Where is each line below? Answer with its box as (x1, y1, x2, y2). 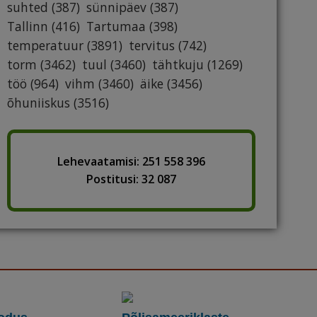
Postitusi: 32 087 (86, 171, 176, 188)
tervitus (129, 37, 175, 54)
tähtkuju (152, 56, 204, 74)
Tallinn (7, 18, 48, 35)
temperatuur (7, 37, 83, 54)
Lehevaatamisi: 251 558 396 (57, 154, 205, 170)
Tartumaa (86, 18, 146, 35)
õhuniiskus (7, 94, 70, 112)
